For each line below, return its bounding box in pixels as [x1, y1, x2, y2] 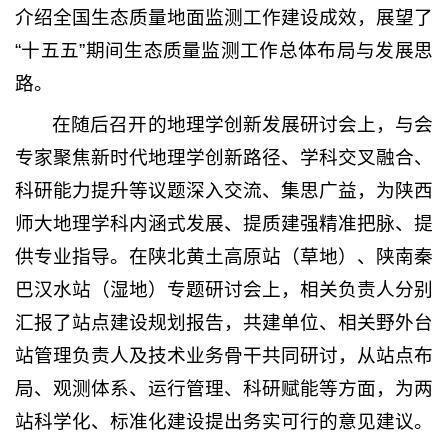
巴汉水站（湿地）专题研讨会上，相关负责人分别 [15, 279, 433, 301]
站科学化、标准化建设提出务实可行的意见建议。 [15, 411, 433, 433]
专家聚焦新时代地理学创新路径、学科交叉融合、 [15, 147, 433, 169]
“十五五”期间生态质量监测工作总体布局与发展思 [15, 39, 433, 61]
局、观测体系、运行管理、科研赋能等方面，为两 [15, 378, 433, 400]
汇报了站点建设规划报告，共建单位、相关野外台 [15, 312, 433, 334]
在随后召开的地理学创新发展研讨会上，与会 [52, 114, 433, 136]
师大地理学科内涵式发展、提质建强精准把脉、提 [15, 213, 433, 235]
